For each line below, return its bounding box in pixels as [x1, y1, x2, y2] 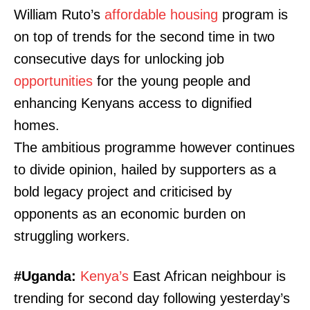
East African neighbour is [129, 268, 286, 284]
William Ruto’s [14, 7, 104, 23]
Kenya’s [80, 268, 129, 284]
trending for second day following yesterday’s [14, 291, 290, 307]
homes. [14, 118, 60, 134]
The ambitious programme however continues [14, 140, 295, 156]
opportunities [14, 73, 93, 89]
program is [218, 7, 288, 23]
